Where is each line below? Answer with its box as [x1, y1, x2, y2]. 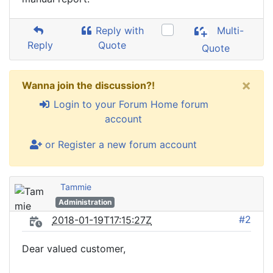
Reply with [93, 24, 144, 37]
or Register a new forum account [42, 138, 197, 151]
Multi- [214, 24, 244, 37]
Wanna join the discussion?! [22, 79, 155, 91]
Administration [58, 197, 112, 207]
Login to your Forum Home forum [50, 98, 208, 110]
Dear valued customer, [22, 243, 126, 255]
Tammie [60, 182, 91, 192]
